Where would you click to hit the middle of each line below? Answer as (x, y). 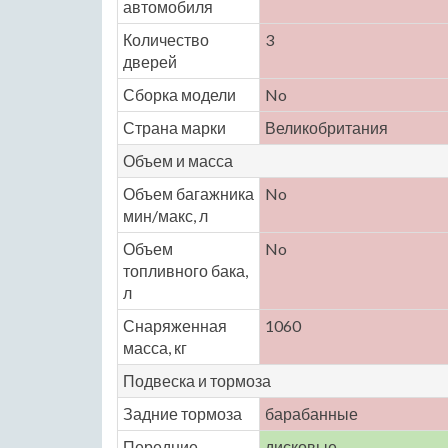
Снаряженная (175, 325)
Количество (166, 39)
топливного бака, (185, 270)
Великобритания (326, 127)
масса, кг (155, 347)
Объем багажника (188, 193)
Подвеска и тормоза (197, 380)
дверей (150, 61)
